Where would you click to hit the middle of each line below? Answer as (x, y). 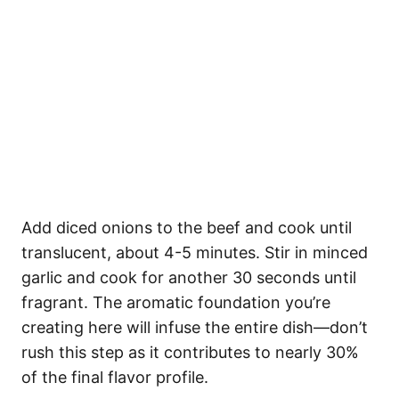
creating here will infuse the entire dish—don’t (195, 327)
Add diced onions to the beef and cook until (187, 227)
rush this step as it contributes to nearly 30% (190, 352)
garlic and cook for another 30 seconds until (189, 277)
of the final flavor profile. (115, 377)
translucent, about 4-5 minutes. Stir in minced (195, 252)
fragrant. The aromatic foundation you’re (176, 302)
